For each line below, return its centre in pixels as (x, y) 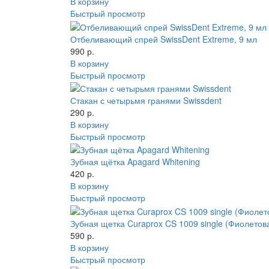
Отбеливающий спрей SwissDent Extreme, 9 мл (164, 39)
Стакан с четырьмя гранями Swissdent (146, 100)
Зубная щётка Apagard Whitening (135, 162)
